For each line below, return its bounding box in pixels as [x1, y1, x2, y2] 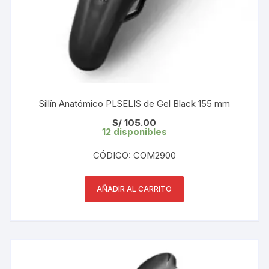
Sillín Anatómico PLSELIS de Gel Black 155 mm [38, 97, 230, 109]
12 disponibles [101, 125, 167, 138]
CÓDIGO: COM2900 [92, 149, 176, 161]
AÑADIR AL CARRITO [97, 184, 172, 193]
